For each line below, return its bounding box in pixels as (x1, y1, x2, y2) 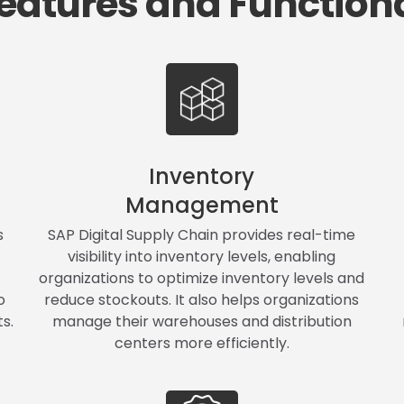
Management (124, 189, 279, 220)
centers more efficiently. (114, 332, 289, 353)
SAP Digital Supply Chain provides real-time (48, 224, 356, 245)
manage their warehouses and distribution (51, 310, 352, 332)
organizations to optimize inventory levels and (39, 267, 365, 289)
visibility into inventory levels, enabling (68, 245, 336, 267)
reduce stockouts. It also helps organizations (44, 289, 360, 310)
